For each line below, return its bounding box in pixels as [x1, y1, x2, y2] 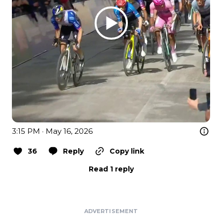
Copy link [110, 146, 144, 156]
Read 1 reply [88, 164, 134, 173]
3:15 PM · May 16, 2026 [12, 126, 93, 136]
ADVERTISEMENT [84, 207, 138, 215]
